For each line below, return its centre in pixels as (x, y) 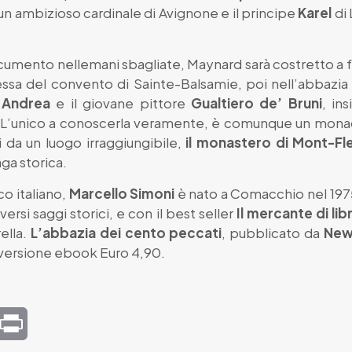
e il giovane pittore (120, 103)
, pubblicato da (273, 232)
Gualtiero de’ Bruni (256, 103)
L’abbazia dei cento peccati (126, 232)
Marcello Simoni (122, 193)
